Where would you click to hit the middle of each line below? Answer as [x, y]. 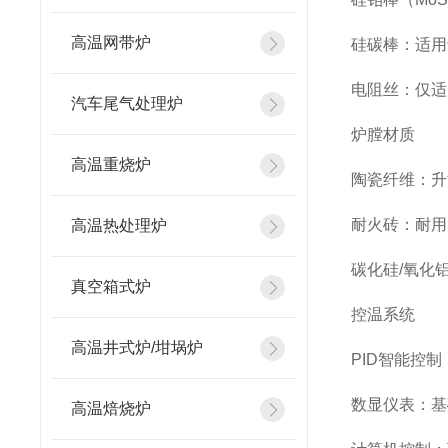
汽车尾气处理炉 [127, 103]
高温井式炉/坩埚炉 [137, 347]
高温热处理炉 [119, 225]
